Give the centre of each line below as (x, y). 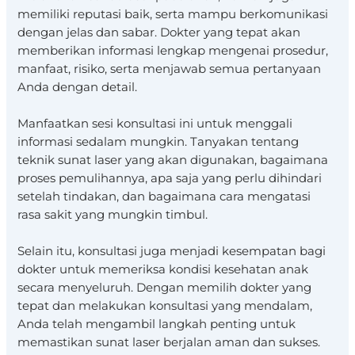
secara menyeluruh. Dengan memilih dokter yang (165, 288)
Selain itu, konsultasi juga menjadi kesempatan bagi (172, 252)
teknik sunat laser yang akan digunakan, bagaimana (173, 160)
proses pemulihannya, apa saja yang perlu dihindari (170, 178)
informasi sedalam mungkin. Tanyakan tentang (158, 141)
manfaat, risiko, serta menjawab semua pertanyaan (170, 69)
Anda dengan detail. (78, 87)
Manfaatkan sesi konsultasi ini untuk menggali (155, 123)
